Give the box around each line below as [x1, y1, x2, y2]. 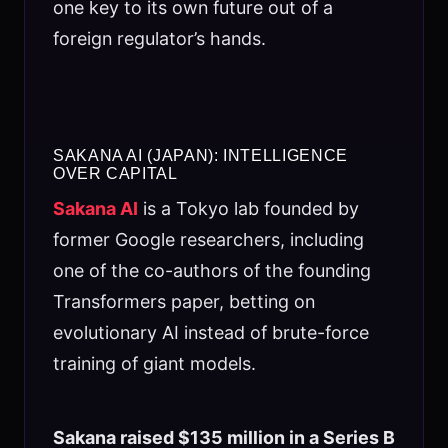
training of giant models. [52, 352, 256, 374]
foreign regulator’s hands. [52, 28, 266, 50]
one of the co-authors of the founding [52, 259, 371, 281]
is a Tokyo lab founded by [137, 197, 359, 219]
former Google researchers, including [52, 228, 364, 250]
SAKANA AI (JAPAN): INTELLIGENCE [52, 146, 348, 164]
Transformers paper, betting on [52, 290, 315, 312]
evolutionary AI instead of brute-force [52, 321, 369, 343]
